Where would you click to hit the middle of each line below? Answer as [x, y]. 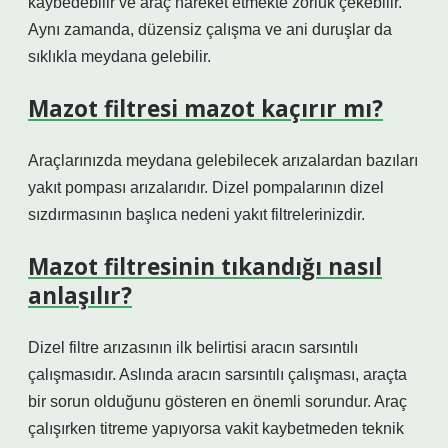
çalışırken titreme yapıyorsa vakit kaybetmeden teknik [216, 428]
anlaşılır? [80, 295]
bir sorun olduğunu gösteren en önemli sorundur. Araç [217, 401]
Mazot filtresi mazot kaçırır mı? [205, 108]
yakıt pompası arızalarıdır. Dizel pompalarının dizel [206, 187]
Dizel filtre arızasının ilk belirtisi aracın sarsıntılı [193, 347]
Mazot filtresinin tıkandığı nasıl [205, 266]
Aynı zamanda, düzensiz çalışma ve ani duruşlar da [210, 29]
